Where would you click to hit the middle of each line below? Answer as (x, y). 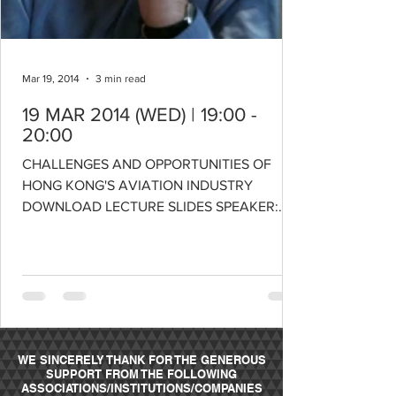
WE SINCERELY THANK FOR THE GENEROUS (141, 360)
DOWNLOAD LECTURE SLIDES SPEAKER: (150, 206)
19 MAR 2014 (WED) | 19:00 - (140, 114)
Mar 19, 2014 (51, 79)
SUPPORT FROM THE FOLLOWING (141, 374)
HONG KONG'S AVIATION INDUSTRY (137, 185)
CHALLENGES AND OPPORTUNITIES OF (147, 164)
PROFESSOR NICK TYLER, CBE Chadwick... (156, 228)
